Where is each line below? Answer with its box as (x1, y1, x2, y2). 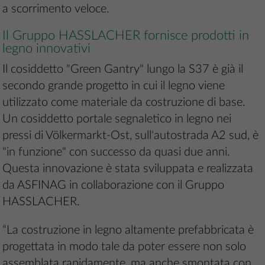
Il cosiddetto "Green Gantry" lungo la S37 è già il (2, 63, 244, 76)
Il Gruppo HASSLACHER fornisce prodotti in (2, 29, 250, 43)
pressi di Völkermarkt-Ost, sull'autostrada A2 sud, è (2, 130, 259, 142)
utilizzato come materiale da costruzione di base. (2, 96, 246, 109)
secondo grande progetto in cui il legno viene (2, 80, 225, 92)
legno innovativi (2, 42, 91, 56)
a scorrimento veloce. (2, 3, 110, 15)
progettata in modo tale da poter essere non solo (2, 241, 247, 253)
